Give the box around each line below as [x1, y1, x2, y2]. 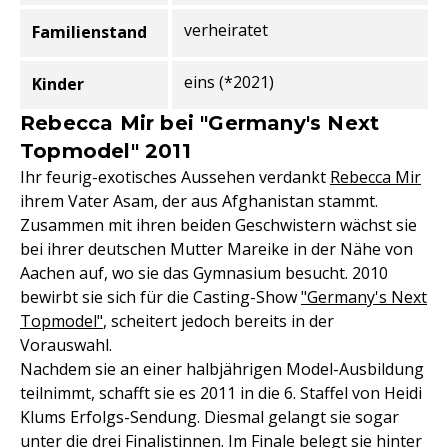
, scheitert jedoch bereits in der [103, 310, 334, 332]
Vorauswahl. [20, 334, 112, 356]
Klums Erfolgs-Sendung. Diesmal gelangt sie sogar [20, 406, 399, 428]
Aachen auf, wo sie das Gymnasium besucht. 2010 [20, 262, 388, 284]
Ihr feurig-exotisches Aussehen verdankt [20, 166, 330, 188]
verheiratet [183, 19, 268, 41]
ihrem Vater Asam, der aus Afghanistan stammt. [20, 190, 378, 212]
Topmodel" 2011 [20, 139, 191, 163]
